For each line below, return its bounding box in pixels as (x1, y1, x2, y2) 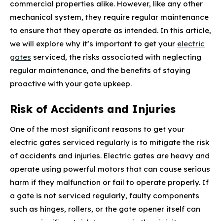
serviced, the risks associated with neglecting (31, 52, 201, 62)
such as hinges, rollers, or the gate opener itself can (10, 204, 200, 214)
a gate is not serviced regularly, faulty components (10, 190, 199, 200)
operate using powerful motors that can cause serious (10, 164, 210, 174)
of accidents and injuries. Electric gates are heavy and (10, 150, 210, 160)
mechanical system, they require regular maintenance (10, 12, 209, 22)
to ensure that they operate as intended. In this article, (10, 25, 211, 35)
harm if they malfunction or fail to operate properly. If (10, 177, 209, 187)
